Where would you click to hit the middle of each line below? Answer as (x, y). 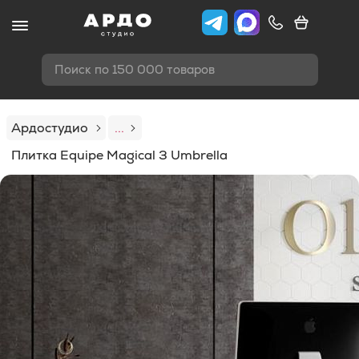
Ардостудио (50, 128)
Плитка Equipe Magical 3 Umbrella (119, 155)
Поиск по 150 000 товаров (134, 69)
